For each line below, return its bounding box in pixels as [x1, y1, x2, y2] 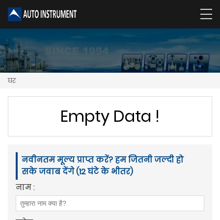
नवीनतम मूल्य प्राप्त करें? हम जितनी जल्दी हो [22, 154, 184, 165]
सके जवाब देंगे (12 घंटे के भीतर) [22, 165, 133, 177]
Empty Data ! [60, 105, 160, 127]
